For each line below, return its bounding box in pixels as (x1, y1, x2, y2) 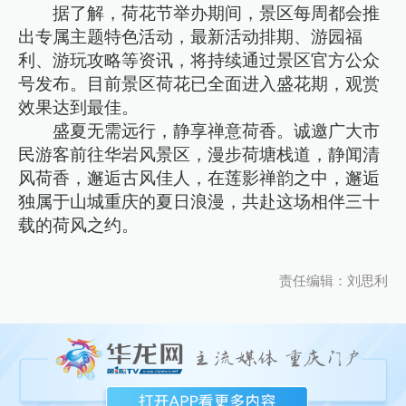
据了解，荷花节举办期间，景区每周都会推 (53, 4, 381, 24)
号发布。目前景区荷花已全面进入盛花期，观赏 (18, 74, 381, 94)
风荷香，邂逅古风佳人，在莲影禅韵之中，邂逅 (18, 169, 381, 188)
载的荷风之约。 (18, 216, 140, 236)
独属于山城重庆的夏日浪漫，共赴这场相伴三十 (18, 192, 381, 212)
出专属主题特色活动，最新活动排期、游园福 (18, 27, 363, 47)
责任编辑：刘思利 (278, 273, 388, 288)
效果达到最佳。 (18, 98, 140, 118)
